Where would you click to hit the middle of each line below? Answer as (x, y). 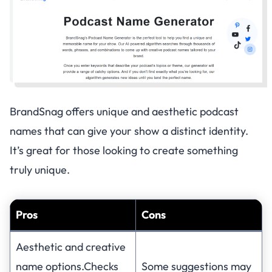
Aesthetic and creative (71, 246)
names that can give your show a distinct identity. (129, 131)
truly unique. (40, 169)
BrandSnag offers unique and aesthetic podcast (124, 111)
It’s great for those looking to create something (124, 150)
